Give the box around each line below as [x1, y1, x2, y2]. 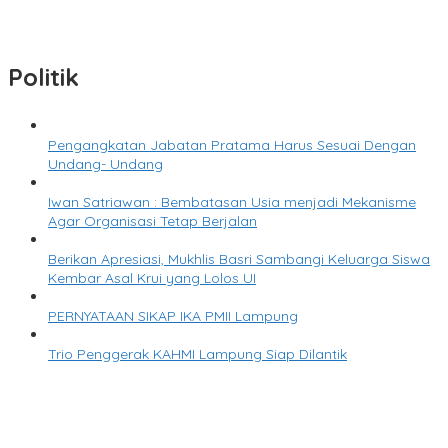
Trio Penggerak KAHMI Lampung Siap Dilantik [48, 345, 347, 364]
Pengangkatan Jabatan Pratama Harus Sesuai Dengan [48, 136, 416, 155]
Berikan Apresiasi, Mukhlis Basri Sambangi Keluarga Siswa [48, 250, 430, 269]
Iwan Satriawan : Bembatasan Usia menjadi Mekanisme [48, 193, 416, 212]
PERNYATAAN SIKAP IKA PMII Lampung [48, 307, 298, 326]
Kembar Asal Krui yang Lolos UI [48, 269, 256, 288]
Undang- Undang [48, 155, 163, 174]
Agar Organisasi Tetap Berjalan [48, 212, 257, 231]
